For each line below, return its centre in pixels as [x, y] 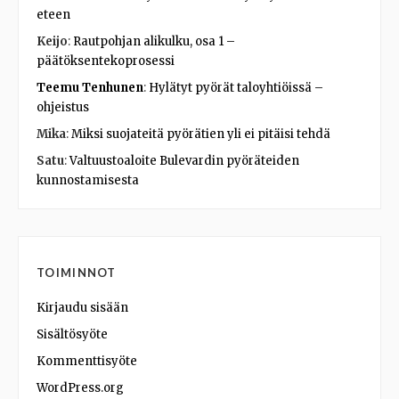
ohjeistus [63, 107]
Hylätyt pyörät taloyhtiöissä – [236, 87]
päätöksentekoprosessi [106, 61]
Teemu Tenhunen [90, 87]
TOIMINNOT [77, 272]
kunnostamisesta [88, 180]
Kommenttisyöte [87, 361]
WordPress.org [80, 387]
